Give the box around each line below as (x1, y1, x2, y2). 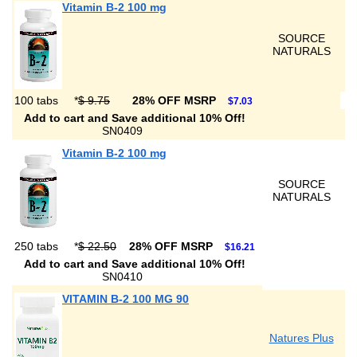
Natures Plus (269, 331, 334, 344)
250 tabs (14, 240, 61, 253)
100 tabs (14, 94, 61, 107)
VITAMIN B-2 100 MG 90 (62, 292, 189, 305)
